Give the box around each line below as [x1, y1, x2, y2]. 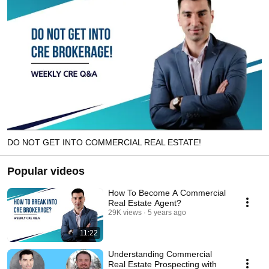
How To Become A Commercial [108, 187, 226, 198]
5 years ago [148, 208, 186, 217]
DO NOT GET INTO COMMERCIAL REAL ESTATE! [7, 137, 201, 147]
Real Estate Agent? [108, 198, 181, 208]
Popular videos [7, 165, 85, 177]
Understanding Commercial [108, 249, 212, 259]
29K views [108, 208, 142, 217]
